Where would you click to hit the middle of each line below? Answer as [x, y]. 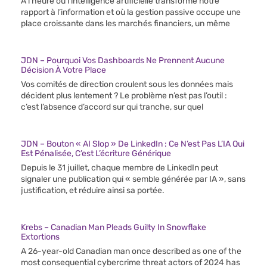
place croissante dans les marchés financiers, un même [125, 24]
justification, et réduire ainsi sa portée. [93, 191]
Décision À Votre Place [63, 70]
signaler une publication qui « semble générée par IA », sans [133, 179]
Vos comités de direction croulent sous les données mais [127, 85]
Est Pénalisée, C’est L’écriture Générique [96, 154]
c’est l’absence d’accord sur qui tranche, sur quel [112, 107]
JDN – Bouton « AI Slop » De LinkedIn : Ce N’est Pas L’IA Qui [133, 144]
